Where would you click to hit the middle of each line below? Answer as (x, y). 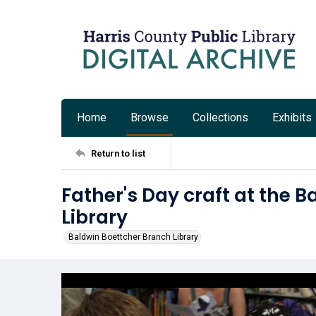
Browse (150, 117)
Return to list (118, 153)
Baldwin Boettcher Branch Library (133, 237)
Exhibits (292, 117)
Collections (220, 117)
